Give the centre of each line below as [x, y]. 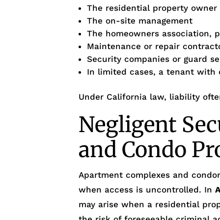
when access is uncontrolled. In [147, 190]
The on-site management [140, 21]
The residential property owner [152, 8]
